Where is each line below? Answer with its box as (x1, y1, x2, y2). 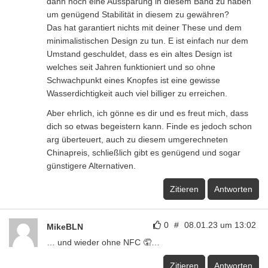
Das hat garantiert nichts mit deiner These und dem (47, 22, 242, 32)
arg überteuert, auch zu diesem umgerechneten (47, 134, 228, 144)
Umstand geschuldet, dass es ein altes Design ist (47, 48, 232, 59)
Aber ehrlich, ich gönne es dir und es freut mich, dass (47, 108, 248, 118)
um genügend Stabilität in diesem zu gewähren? (47, 9, 229, 19)
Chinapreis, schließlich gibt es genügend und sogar (47, 147, 240, 157)
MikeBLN (47, 221, 83, 232)
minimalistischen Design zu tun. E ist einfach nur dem (47, 35, 248, 45)
